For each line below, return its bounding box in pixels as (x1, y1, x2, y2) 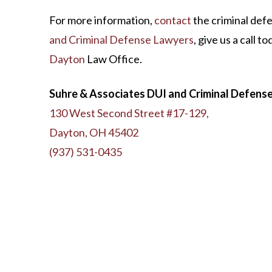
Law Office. (84, 52, 142, 66)
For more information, (49, 13, 154, 27)
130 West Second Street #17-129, (49, 106, 209, 120)
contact (154, 13, 191, 27)
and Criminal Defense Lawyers (49, 33, 194, 47)
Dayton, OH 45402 (49, 126, 138, 140)
